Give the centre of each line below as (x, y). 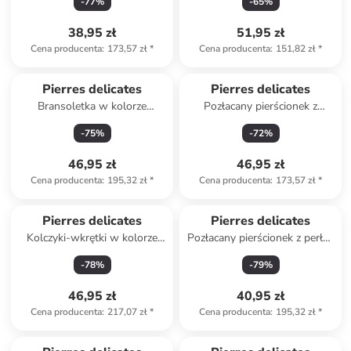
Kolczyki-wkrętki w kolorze (92, 238)
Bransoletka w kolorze (92, 106)
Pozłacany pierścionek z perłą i (261, 238)
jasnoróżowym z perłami (92, 122)
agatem (261, 122)
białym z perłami (92, 253)
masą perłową (261, 253)
